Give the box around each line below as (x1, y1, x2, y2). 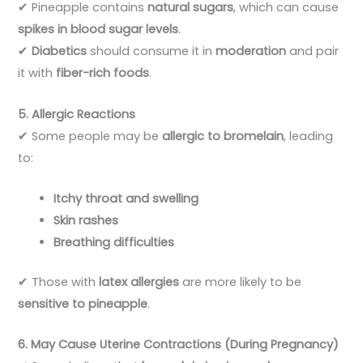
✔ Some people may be (18, 127, 163, 144)
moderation (216, 43, 287, 60)
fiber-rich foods (56, 65, 150, 82)
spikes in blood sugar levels (18, 21, 179, 38)
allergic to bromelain (162, 127, 284, 144)
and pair (286, 43, 340, 60)
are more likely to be (179, 274, 302, 291)
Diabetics (32, 43, 88, 60)
